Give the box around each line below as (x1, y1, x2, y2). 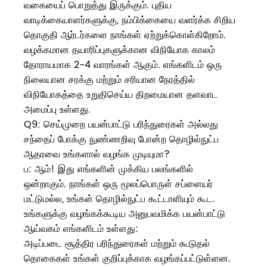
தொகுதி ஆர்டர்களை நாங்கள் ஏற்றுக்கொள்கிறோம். (24, 27, 226, 44)
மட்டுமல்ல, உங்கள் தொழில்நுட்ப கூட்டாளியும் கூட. (24, 191, 215, 207)
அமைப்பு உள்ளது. (24, 102, 91, 118)
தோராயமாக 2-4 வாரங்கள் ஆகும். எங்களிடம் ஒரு (24, 57, 222, 73)
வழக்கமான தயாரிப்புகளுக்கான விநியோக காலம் (24, 42, 215, 58)
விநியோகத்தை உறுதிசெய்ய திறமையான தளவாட (24, 87, 218, 103)
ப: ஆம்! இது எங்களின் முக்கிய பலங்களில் (24, 162, 193, 178)
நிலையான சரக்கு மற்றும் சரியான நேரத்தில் (24, 72, 195, 88)
